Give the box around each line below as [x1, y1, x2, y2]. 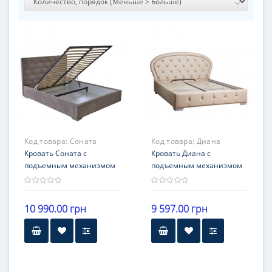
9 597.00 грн [151, 202, 208, 216]
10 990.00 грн [24, 202, 86, 216]
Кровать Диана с [151, 148, 211, 159]
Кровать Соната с [24, 148, 87, 159]
